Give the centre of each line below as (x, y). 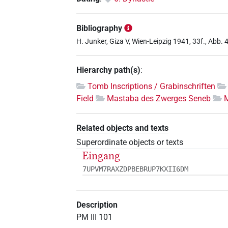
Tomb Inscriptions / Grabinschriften (152, 87)
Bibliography (99, 28)
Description (97, 205)
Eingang (102, 156)
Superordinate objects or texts (130, 142)
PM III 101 (95, 217)
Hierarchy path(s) (109, 70)
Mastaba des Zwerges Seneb (159, 99)
